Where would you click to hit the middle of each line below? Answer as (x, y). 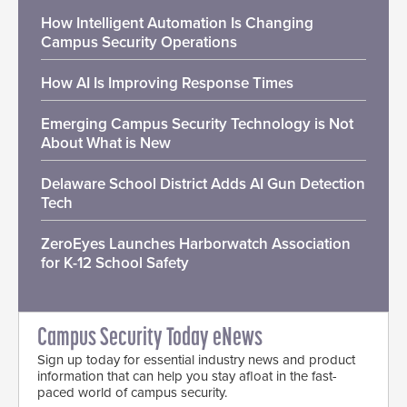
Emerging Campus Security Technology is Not (197, 124)
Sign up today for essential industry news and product (196, 359)
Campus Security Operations (139, 42)
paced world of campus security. (132, 392)
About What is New (106, 143)
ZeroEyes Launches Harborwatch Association (196, 243)
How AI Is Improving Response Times (167, 83)
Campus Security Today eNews (150, 338)
